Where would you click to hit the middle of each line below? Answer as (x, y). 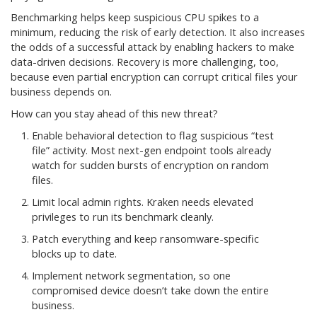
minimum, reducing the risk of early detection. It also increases (158, 33)
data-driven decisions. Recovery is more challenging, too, (145, 62)
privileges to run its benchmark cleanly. (123, 217)
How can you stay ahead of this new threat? (114, 114)
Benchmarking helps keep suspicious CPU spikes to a (135, 18)
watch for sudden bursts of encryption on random (150, 166)
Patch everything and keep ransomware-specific (145, 239)
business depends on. (61, 92)
